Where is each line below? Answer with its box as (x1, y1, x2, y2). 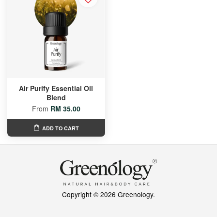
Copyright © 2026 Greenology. (62, 189, 155, 200)
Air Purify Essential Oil (19, 83, 93, 93)
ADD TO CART (42, 124, 79, 132)
